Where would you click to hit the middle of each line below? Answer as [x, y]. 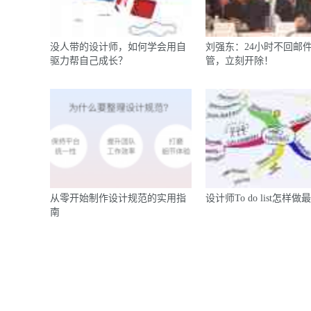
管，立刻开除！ [239, 61]
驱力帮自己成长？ [89, 61]
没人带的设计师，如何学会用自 [118, 47]
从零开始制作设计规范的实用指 [118, 198]
